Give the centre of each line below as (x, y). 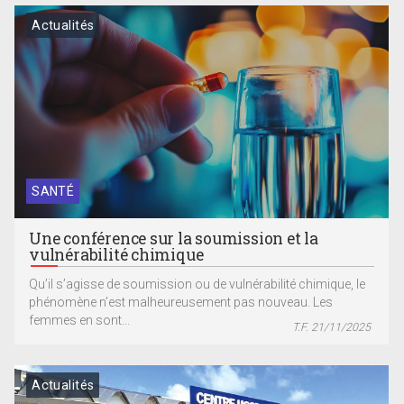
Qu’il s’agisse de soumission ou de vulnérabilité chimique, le (197, 285)
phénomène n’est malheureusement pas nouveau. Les (181, 303)
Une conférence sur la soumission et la (174, 239)
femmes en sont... (80, 321)
